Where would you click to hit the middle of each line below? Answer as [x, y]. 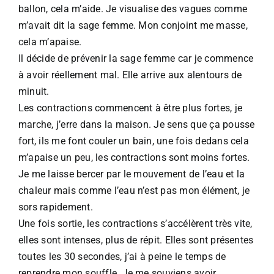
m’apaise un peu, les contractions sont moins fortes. [134, 157]
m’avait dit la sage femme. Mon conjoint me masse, [133, 25]
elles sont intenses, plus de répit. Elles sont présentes [136, 240]
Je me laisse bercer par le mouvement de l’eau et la [132, 174]
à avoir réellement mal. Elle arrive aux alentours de [130, 75]
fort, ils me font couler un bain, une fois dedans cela [134, 141]
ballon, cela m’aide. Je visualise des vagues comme [133, 9]
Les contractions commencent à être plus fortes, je [130, 108]
